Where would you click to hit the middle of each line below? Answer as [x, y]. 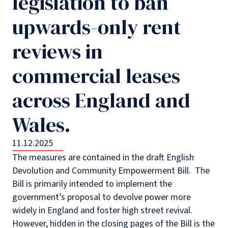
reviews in [58, 52]
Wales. [41, 125]
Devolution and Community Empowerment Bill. [102, 171]
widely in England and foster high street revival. [102, 211]
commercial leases [96, 76]
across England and [101, 101]
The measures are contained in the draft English [103, 158]
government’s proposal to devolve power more [102, 197]
